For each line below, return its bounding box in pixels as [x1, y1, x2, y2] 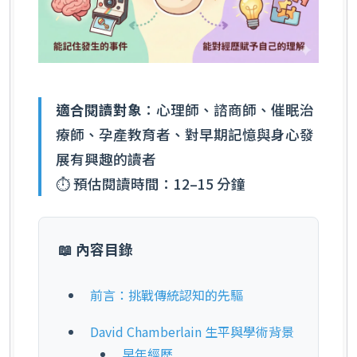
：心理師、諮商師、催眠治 [141, 99, 314, 120]
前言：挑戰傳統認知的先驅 [90, 284, 243, 304]
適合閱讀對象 [55, 99, 142, 120]
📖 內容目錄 [58, 239, 133, 260]
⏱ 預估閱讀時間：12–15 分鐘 [55, 173, 245, 194]
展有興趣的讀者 [55, 148, 156, 169]
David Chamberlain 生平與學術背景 [90, 321, 294, 341]
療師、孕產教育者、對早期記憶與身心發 [55, 124, 314, 144]
